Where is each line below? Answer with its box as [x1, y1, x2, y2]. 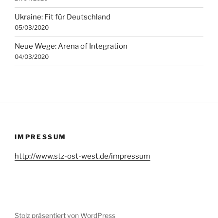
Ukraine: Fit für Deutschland [15, 13, 110, 22]
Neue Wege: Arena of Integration [15, 42, 127, 51]
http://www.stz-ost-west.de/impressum [15, 152, 150, 161]
